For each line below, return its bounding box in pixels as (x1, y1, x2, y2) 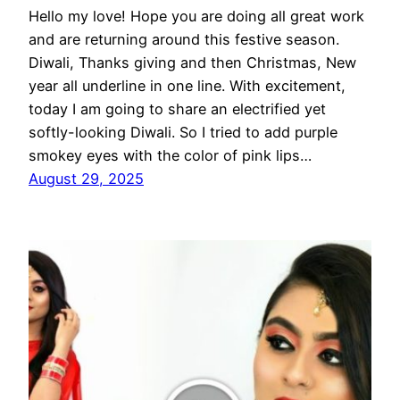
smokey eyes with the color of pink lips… (29, 146, 312, 165)
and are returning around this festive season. (29, 30, 339, 49)
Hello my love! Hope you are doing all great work (29, 7, 364, 26)
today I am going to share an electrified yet (29, 100, 326, 119)
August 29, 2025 (29, 170, 144, 188)
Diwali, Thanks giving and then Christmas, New (29, 54, 356, 72)
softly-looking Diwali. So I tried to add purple (29, 123, 337, 142)
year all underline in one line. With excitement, (29, 77, 346, 96)
